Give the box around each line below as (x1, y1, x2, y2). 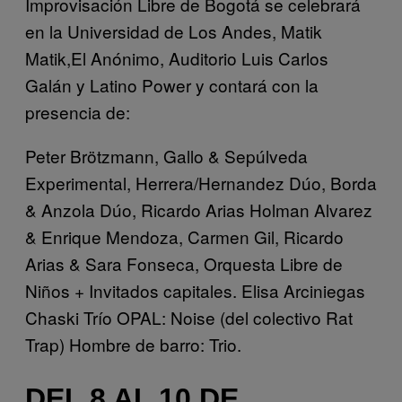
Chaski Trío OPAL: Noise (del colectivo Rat (25, 305, 353, 330)
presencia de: (25, 100, 130, 125)
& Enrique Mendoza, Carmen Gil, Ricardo (25, 224, 344, 249)
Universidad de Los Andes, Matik (67, 19, 322, 44)
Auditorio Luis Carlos (169, 46, 328, 71)
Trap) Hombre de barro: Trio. (25, 332, 241, 357)
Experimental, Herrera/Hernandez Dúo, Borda (25, 170, 377, 196)
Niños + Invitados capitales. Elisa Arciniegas (25, 278, 365, 303)
